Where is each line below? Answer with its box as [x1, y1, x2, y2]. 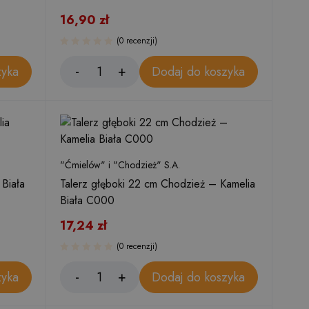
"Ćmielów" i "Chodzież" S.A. [60, 158, 180, 172]
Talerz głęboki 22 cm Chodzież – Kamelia [60, 176, 255, 192]
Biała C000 [60, 192, 114, 208]
